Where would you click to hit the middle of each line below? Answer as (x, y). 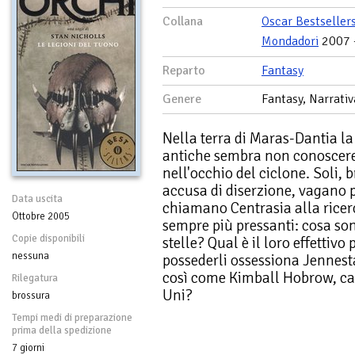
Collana (183, 21)
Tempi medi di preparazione (72, 318)
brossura (31, 296)
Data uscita (37, 199)
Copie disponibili (48, 239)
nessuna (31, 256)
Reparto (184, 71)
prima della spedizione (62, 330)
